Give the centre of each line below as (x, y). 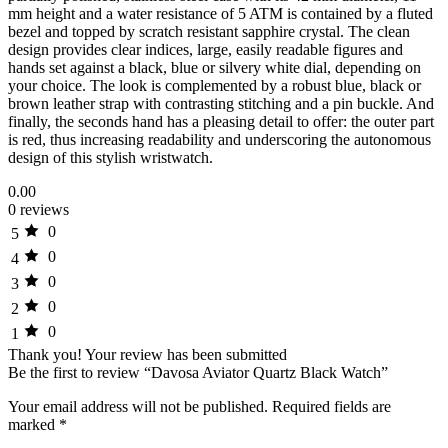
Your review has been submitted (186, 355)
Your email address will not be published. (138, 407)
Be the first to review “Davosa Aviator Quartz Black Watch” (198, 373)
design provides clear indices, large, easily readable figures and (205, 50)
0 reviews (38, 210)
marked (33, 425)
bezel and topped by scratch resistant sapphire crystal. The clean (209, 32)
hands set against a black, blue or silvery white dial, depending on (214, 68)
